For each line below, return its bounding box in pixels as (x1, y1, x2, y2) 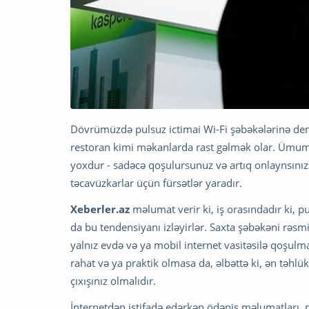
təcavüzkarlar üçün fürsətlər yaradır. (70, 175, 242, 190)
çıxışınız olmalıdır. (70, 273, 156, 288)
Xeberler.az (70, 201, 130, 216)
